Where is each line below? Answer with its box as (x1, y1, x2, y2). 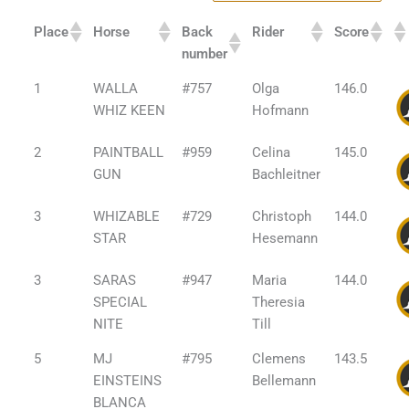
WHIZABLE (93, 208, 161, 225)
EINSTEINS (93, 372, 163, 390)
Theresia (252, 294, 306, 311)
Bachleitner (252, 166, 321, 184)
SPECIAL (93, 294, 148, 311)
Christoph (252, 208, 312, 225)
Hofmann (252, 102, 309, 120)
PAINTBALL (93, 144, 164, 162)
